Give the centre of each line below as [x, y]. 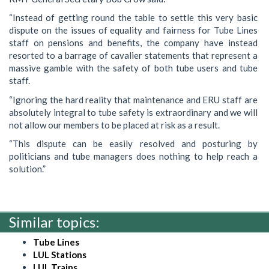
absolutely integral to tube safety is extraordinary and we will [133, 112]
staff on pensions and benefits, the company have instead [133, 43]
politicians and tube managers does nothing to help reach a [133, 156]
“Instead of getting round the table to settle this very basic [133, 17]
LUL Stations [60, 255]
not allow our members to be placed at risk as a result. [114, 125]
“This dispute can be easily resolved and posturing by [133, 144]
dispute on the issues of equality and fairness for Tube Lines [133, 30]
